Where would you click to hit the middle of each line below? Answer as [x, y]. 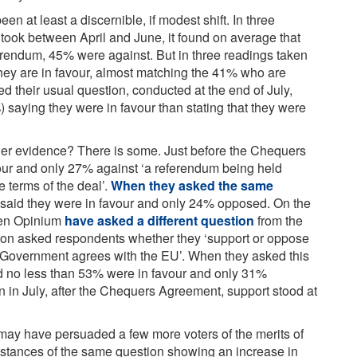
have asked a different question [159, 220]
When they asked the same [192, 185]
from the [279, 220]
